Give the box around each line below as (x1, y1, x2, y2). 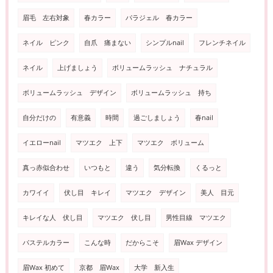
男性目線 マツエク (165, 213, 226, 222)
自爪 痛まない (83, 38, 131, 48)
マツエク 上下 (75, 138, 122, 147)
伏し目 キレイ (63, 188, 111, 197)
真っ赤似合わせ (22, 163, 69, 172)
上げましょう (57, 63, 97, 73)
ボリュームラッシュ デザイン (22, 88, 116, 97)
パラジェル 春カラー (125, 13, 193, 23)
